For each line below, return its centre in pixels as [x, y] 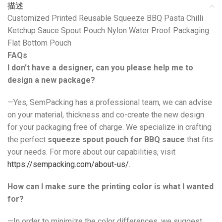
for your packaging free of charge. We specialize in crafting [110, 127]
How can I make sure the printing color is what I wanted [111, 187]
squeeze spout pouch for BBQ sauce [116, 140]
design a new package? [51, 80]
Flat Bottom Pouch [39, 43]
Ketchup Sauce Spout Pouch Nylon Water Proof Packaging [108, 31]
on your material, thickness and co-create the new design [106, 115]
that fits [199, 140]
